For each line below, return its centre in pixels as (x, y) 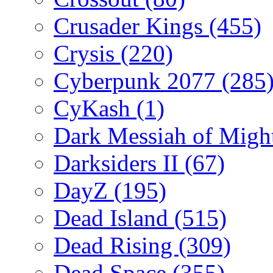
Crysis (87, 53)
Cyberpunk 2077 (138, 80)
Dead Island (114, 218)
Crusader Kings (131, 26)
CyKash (95, 108)
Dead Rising (116, 245)
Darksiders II (119, 163)
